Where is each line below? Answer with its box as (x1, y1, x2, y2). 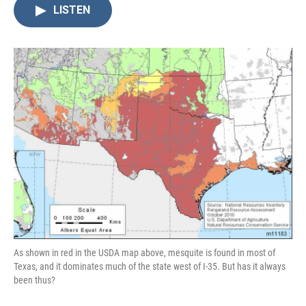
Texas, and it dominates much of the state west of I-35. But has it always (14, 260, 286, 272)
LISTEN (53, 3, 90, 16)
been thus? (14, 274, 55, 286)
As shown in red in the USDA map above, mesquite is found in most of (14, 247, 275, 258)
